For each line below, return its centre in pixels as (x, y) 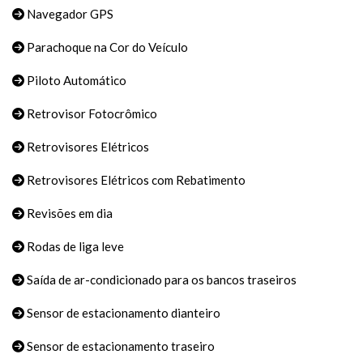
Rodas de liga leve (74, 247)
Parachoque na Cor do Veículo (106, 47)
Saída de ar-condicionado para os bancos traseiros (160, 280)
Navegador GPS (69, 14)
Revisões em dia (68, 214)
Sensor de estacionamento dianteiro (122, 313)
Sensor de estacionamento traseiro (120, 346)
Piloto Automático (75, 81)
